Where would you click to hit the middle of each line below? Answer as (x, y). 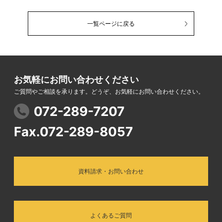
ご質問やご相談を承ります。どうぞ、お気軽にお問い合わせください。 (109, 92)
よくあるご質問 (111, 216)
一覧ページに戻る (111, 24)
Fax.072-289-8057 (73, 132)
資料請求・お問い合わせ (111, 171)
